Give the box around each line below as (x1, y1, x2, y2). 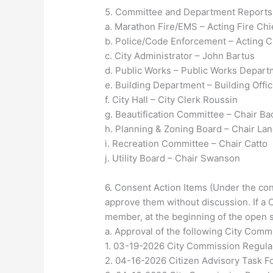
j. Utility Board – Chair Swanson (105, 152, 241, 165)
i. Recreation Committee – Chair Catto (105, 138, 268, 150)
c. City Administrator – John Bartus (105, 50, 255, 62)
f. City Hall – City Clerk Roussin (105, 94, 238, 106)
